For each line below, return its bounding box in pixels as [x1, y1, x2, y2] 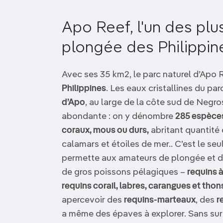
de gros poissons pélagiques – [62, 168, 187, 177]
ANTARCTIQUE [40, 29, 103, 37]
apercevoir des [62, 196, 124, 205]
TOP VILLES [40, 54, 90, 62]
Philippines [62, 84, 106, 93]
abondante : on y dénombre [62, 112, 175, 121]
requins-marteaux [124, 196, 196, 205]
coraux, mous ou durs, [62, 126, 149, 135]
